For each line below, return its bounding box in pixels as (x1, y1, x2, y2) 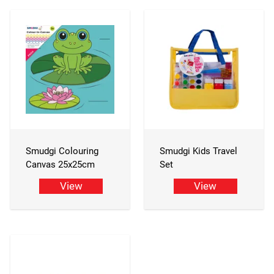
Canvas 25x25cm (25, 158, 95, 170)
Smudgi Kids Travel (160, 145, 238, 157)
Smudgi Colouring (25, 145, 98, 157)
